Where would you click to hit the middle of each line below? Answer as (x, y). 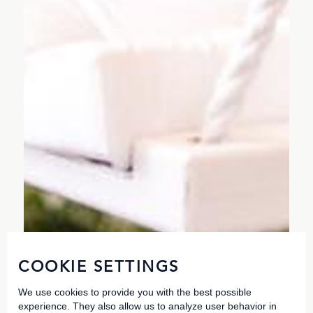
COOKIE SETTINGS (99, 268)
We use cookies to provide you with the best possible (135, 292)
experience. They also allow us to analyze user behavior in (147, 306)
